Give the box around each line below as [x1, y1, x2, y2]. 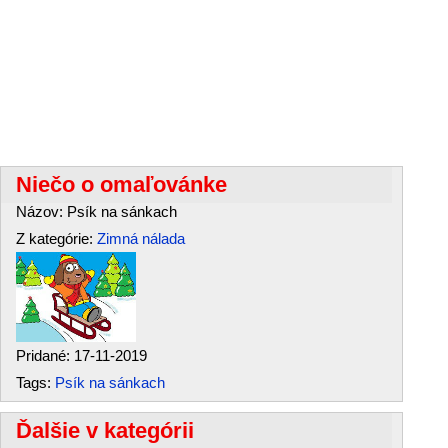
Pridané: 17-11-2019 [16, 347, 147, 364]
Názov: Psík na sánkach [16, 203, 177, 220]
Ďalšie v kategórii [16, 418, 194, 443]
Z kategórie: [16, 230, 97, 247]
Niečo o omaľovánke [16, 172, 227, 197]
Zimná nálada [97, 230, 185, 247]
